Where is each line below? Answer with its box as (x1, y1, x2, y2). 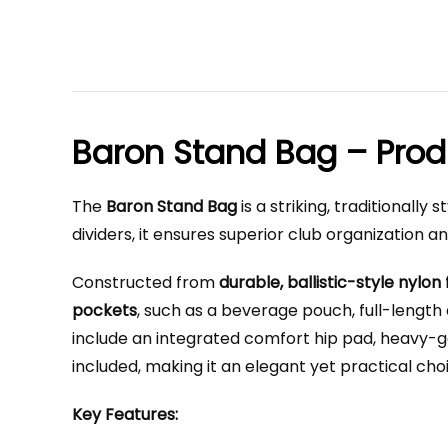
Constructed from (72, 271, 219, 294)
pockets (72, 299, 137, 322)
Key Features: (72, 403, 178, 426)
